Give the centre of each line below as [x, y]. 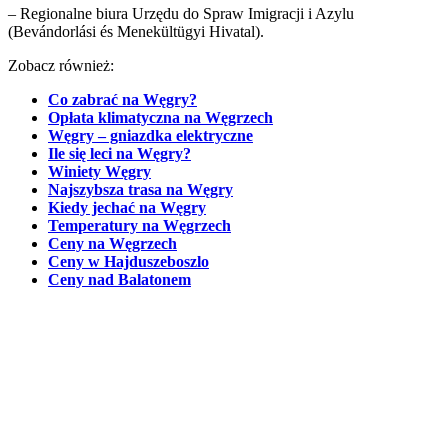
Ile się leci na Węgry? [119, 154]
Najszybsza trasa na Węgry [140, 190]
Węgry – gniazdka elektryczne [150, 136]
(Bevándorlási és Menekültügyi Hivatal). [136, 32]
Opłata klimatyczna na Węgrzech [160, 118]
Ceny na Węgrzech [112, 244]
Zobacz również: [61, 66]
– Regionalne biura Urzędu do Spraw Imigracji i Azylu [181, 14]
